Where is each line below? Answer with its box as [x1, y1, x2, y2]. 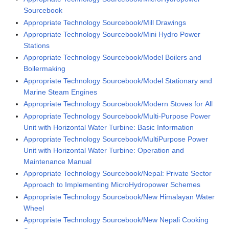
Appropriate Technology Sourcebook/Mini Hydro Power [24, 30, 201, 39]
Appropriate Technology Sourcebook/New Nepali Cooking [24, 216, 209, 224]
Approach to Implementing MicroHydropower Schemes [24, 180, 201, 189]
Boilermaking [24, 64, 66, 73]
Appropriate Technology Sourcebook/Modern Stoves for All [24, 100, 213, 108]
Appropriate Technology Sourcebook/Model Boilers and [24, 53, 202, 62]
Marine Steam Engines [24, 87, 98, 96]
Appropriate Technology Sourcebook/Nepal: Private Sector [24, 169, 212, 178]
